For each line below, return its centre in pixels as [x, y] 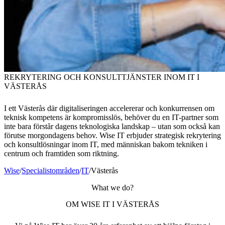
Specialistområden [50, 171]
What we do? [113, 188]
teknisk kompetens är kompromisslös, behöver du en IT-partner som [111, 118]
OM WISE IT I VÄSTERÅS [113, 204]
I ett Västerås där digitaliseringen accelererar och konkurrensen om [109, 108]
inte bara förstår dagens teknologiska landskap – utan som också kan [112, 127]
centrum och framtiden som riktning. [62, 154]
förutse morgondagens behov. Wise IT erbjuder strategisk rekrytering [113, 136]
